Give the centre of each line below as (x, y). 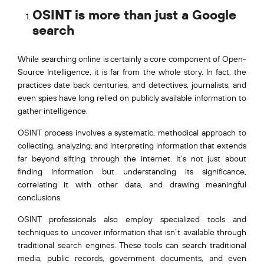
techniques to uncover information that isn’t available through (132, 232)
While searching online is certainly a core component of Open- (132, 59)
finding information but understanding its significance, (132, 171)
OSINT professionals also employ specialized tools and (132, 219)
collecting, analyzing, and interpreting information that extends (132, 145)
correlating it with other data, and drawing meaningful (132, 184)
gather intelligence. (53, 110)
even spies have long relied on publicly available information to (132, 98)
